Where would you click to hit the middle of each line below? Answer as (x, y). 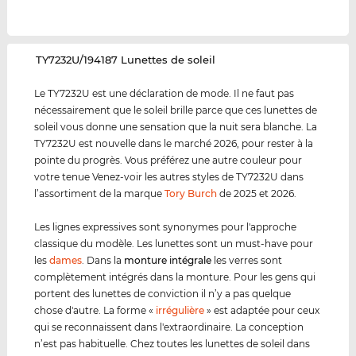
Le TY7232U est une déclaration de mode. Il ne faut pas (164, 94)
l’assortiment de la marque (100, 194)
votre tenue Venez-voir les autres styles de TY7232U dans (169, 177)
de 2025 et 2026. (257, 194)
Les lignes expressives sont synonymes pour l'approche (166, 227)
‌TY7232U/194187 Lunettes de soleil (126, 60)
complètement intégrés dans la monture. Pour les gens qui (175, 277)
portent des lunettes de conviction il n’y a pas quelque (163, 294)
